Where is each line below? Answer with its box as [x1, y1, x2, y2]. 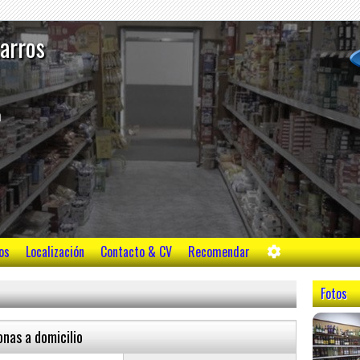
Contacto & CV [100, 242, 172, 261]
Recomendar [188, 242, 250, 261]
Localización [26, 242, 84, 261]
